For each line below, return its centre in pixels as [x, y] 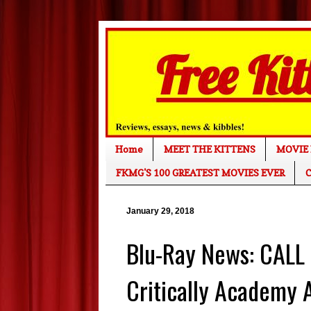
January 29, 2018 [160, 211]
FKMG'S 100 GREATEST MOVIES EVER [200, 173]
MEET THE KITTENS [210, 149]
